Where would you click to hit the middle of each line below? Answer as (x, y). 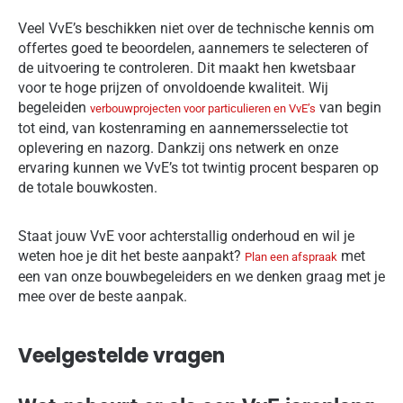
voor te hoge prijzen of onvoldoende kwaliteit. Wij (173, 88)
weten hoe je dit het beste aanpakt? (131, 256)
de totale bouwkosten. (88, 188)
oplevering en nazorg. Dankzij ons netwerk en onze (178, 148)
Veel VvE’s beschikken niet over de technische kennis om (196, 29)
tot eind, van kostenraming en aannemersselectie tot (183, 129)
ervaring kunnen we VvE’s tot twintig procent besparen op (198, 168)
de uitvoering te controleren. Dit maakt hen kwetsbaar (187, 68)
